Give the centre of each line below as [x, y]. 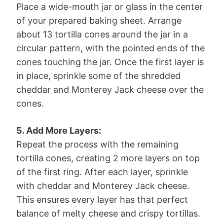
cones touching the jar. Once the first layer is [110, 62]
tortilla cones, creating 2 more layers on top [108, 158]
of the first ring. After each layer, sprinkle [102, 172]
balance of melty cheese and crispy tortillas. [108, 213]
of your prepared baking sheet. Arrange [99, 20]
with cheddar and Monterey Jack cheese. [103, 185]
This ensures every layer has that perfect [102, 199]
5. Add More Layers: [59, 130]
